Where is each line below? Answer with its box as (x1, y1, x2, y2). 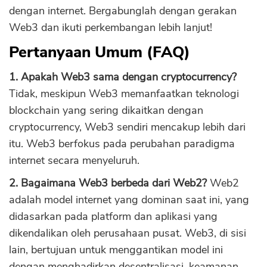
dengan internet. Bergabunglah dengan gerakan (9, 4, 237, 18)
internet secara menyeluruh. (9, 153, 139, 167)
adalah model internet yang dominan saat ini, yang (9, 193, 249, 207)
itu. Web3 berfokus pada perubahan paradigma (9, 136, 235, 151)
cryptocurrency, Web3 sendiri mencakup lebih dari (9, 120, 246, 134)
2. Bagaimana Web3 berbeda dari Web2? (9, 176, 207, 190)
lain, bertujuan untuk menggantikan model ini (9, 243, 223, 257)
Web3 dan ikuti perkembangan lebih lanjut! (9, 20, 212, 35)
